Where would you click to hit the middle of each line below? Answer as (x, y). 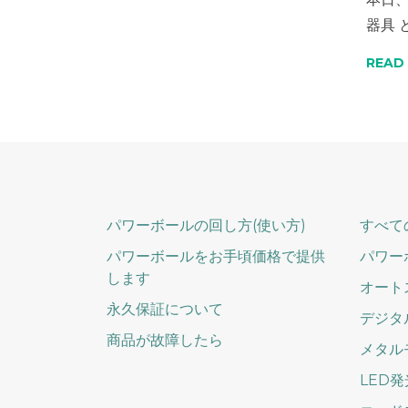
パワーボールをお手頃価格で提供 (216, 257)
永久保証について (165, 310)
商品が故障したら (165, 341)
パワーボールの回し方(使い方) (206, 226)
